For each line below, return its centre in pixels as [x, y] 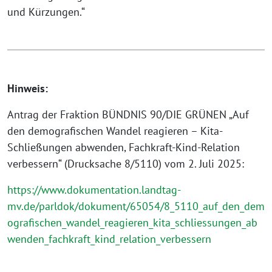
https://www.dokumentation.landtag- [94, 190]
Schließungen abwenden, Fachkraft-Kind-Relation [124, 147]
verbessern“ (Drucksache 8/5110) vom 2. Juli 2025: [126, 164]
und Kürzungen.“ [46, 12]
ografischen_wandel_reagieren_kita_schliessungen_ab [132, 223]
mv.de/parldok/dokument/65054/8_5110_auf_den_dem [136, 206]
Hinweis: [28, 88]
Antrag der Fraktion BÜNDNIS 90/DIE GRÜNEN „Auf [128, 114]
